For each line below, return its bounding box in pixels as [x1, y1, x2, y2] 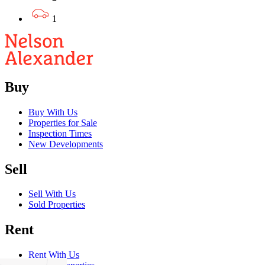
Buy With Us [28, 106, 77, 117]
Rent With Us [28, 250, 79, 260]
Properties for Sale [28, 117, 97, 128]
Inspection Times [28, 128, 92, 138]
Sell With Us [28, 189, 76, 199]
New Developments [28, 138, 103, 149]
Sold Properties [28, 199, 85, 210]
